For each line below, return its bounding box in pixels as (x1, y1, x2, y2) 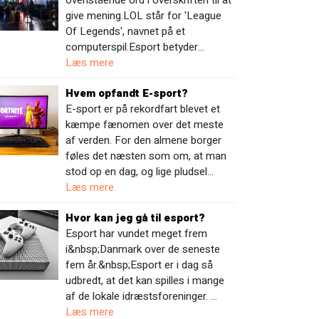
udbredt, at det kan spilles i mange (66, 273, 225, 288)
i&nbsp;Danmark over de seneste (66, 241, 221, 257)
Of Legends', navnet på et (66, 23, 186, 39)
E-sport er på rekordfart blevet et (66, 101, 221, 117)
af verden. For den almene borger (66, 132, 222, 148)
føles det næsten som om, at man (66, 148, 227, 164)
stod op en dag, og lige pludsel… (66, 164, 214, 179)
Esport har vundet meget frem (66, 226, 208, 241)
